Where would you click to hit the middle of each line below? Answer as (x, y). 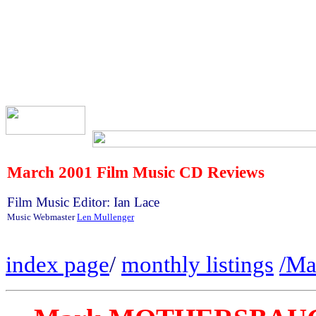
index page (57, 265)
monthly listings (197, 265)
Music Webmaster (42, 217)
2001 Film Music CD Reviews (159, 172)
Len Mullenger (105, 217)
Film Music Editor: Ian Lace (83, 202)
